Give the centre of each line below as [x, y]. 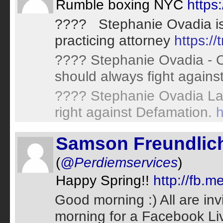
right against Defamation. [135, 112]
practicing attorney [114, 40]
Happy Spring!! [105, 180]
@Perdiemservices [119, 162]
